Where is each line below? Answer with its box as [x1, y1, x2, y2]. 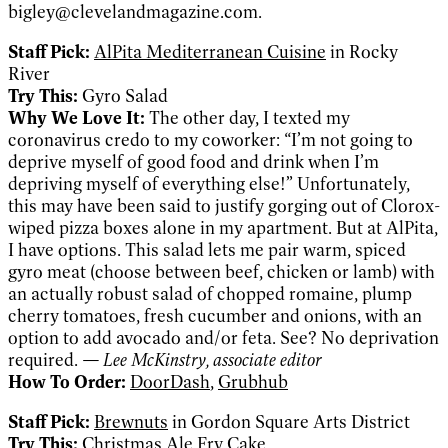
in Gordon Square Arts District [168, 410, 410, 433]
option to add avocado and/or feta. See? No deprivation [8, 326, 439, 349]
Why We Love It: [8, 106, 149, 129]
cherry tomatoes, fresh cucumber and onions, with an [8, 304, 422, 327]
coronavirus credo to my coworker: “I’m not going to [8, 128, 413, 151]
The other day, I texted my [149, 106, 350, 129]
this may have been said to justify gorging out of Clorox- [8, 194, 440, 217]
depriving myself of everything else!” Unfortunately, [8, 172, 410, 195]
